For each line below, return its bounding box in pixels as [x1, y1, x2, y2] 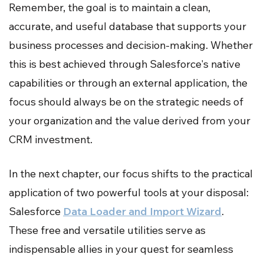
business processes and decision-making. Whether [9, 38, 253, 52]
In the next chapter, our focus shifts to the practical [9, 166, 253, 180]
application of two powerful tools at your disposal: [9, 185, 249, 199]
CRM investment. [9, 132, 93, 146]
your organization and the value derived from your [9, 113, 250, 127]
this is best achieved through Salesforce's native [9, 57, 240, 71]
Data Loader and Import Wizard [63, 204, 222, 218]
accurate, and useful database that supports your [9, 19, 246, 33]
